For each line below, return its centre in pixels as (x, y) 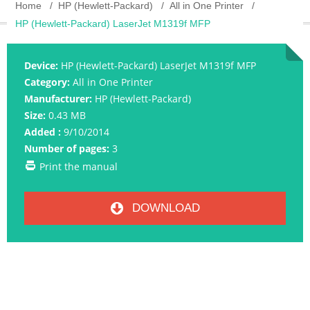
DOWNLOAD (164, 208)
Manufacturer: (58, 99)
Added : (43, 132)
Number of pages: (67, 149)
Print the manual (79, 167)
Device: (41, 66)
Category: (47, 82)
